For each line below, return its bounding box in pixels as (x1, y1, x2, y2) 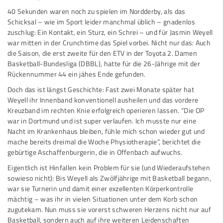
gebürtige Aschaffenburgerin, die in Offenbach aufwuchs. (7, 146, 186, 158)
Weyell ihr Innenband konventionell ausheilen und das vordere (7, 94, 199, 106)
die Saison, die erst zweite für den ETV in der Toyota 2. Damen (7, 47, 197, 59)
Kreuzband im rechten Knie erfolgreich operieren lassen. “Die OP (7, 105, 205, 116)
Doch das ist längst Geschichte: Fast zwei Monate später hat (7, 84, 194, 95)
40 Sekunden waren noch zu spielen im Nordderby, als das (7, 5, 186, 17)
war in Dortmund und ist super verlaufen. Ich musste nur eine (7, 115, 197, 126)
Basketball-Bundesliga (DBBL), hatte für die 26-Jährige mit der (7, 58, 200, 69)
